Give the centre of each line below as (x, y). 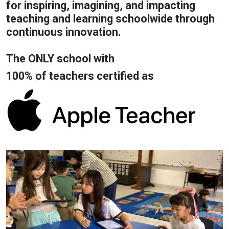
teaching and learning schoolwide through (110, 19)
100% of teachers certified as (80, 76)
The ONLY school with (60, 59)
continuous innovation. (64, 32)
